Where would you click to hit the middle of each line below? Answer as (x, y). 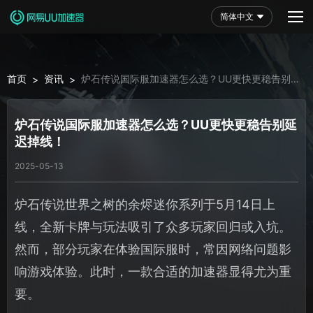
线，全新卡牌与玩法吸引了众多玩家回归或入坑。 (153, 226)
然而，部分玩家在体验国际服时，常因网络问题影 (153, 249)
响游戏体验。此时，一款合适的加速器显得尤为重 (153, 271)
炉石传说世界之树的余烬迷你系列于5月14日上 (145, 204)
